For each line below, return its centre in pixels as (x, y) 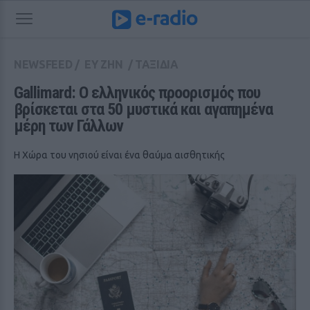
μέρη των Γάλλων (69, 126)
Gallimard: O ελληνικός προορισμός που (137, 93)
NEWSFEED (43, 64)
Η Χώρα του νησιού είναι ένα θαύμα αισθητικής (119, 155)
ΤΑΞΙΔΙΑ (157, 64)
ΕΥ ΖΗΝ (104, 64)
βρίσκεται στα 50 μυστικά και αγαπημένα (143, 109)
